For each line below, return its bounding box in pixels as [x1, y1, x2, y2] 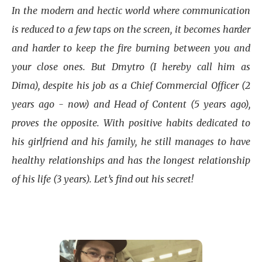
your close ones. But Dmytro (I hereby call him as [12, 61, 250, 73]
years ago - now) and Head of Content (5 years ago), [12, 98, 250, 110]
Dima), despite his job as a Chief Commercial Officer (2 [12, 80, 250, 91]
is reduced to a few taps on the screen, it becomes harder [12, 23, 250, 35]
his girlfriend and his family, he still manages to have [12, 136, 250, 147]
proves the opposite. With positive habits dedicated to [12, 117, 250, 129]
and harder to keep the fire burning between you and [12, 42, 250, 54]
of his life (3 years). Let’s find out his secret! [12, 173, 194, 185]
